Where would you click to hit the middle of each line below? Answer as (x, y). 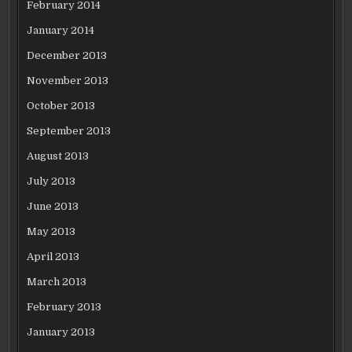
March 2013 (57, 282)
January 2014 (61, 30)
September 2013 (69, 131)
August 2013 (58, 156)
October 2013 (61, 106)
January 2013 (61, 332)
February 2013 (64, 307)
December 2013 (67, 55)
